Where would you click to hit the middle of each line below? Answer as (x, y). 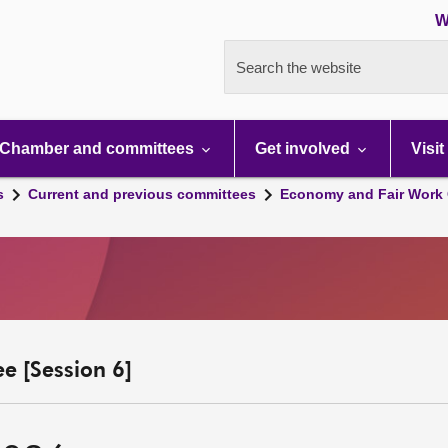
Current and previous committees (142, 194)
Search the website (298, 67)
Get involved (304, 148)
